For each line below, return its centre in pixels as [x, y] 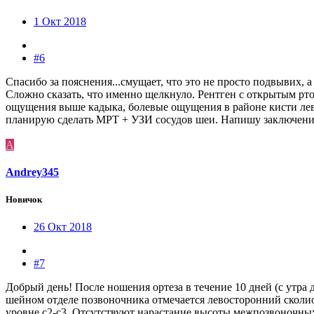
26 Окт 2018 [63, 227]
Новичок [24, 199]
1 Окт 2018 [60, 21]
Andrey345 [32, 172]
